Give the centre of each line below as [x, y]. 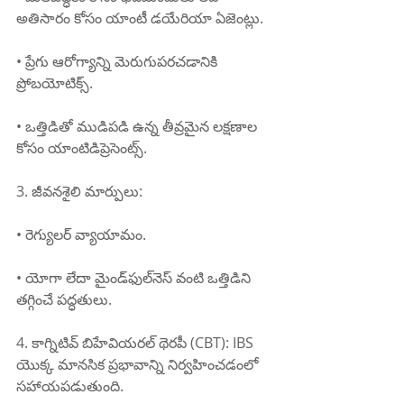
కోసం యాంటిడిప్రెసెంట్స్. [82, 148]
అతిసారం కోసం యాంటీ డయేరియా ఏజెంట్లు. [140, 18]
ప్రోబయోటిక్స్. [55, 83]
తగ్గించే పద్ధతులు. [64, 300]
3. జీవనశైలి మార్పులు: [79, 192]
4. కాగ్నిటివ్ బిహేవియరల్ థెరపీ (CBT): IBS [137, 343]
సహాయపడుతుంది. [70, 386]
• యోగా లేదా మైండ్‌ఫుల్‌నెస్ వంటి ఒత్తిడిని [72, 278]
